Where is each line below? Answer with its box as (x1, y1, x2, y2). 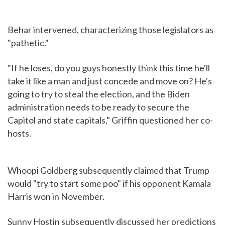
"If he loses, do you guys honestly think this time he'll (8, 62, 210, 74)
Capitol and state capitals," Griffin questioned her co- (8, 115, 213, 126)
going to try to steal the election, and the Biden (8, 88, 190, 100)
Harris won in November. (8, 191, 104, 202)
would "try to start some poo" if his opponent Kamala (8, 178, 211, 189)
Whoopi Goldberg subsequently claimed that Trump (8, 165, 209, 176)
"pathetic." (8, 37, 49, 49)
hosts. (8, 128, 31, 139)
